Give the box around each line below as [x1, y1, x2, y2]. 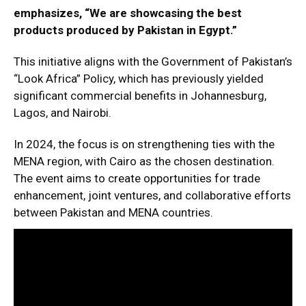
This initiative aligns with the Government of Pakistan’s [14, 54, 292, 68]
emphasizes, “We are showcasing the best [14, 5, 242, 20]
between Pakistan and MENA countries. [14, 205, 213, 219]
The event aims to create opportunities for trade [14, 171, 260, 185]
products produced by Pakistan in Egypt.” [14, 23, 237, 37]
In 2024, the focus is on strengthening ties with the [14, 137, 275, 151]
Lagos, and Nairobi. [14, 105, 111, 120]
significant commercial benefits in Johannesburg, [14, 88, 266, 102]
